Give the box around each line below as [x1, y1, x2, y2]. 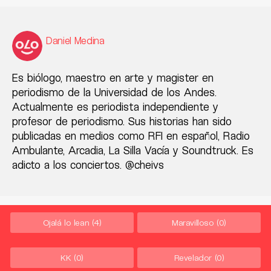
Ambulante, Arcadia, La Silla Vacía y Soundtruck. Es [12, 143, 253, 157]
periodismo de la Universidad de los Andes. [12, 85, 217, 99]
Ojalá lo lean [42, 217, 90, 228]
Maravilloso [172, 217, 214, 228]
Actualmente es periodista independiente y [12, 100, 218, 114]
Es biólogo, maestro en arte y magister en [12, 71, 214, 85]
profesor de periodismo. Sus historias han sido [12, 114, 232, 128]
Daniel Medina [46, 34, 105, 47]
